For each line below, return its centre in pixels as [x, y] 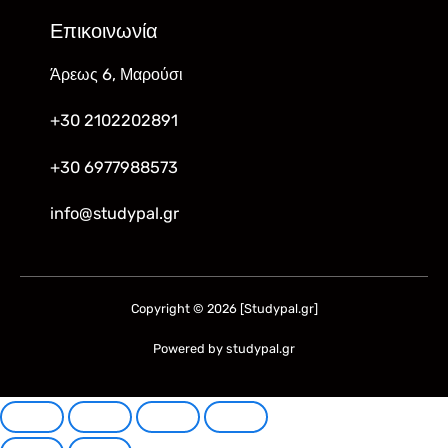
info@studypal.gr [114, 214]
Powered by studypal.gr [224, 348]
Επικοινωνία [104, 30]
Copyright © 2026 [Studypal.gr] [224, 308]
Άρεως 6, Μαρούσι [116, 74]
